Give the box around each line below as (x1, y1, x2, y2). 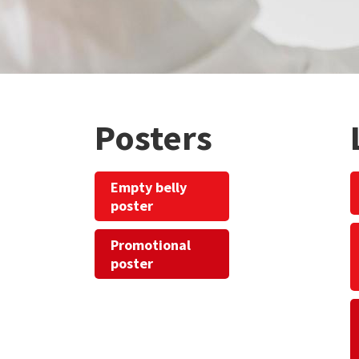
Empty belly (111, 178, 187, 196)
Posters (95, 115, 212, 159)
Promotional (111, 236, 191, 254)
